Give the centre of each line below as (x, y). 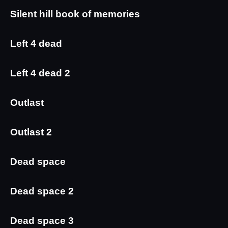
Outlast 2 (31, 132)
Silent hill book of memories (75, 14)
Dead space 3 (42, 221)
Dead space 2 (42, 191)
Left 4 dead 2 (40, 73)
